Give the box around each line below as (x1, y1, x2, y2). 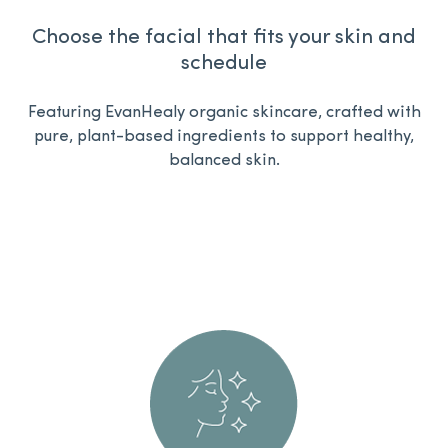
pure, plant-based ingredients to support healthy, (34, 128, 414, 145)
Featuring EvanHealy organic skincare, (27, 104, 326, 121)
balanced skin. (168, 152, 280, 169)
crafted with (325, 104, 421, 121)
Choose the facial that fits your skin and (32, 26, 416, 48)
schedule (181, 52, 267, 74)
